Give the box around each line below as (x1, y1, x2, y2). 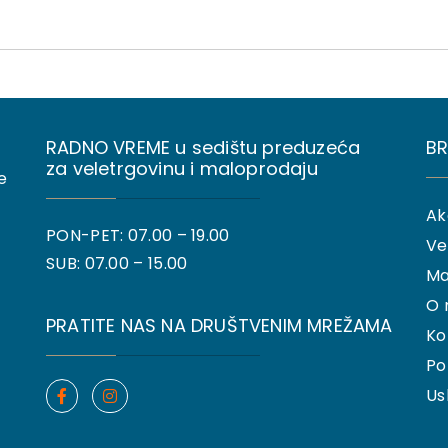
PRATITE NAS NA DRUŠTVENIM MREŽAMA (46, 313, 393, 339)
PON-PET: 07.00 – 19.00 (46, 224, 230, 248)
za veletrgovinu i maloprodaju (46, 156, 318, 182)
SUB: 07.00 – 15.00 (46, 252, 188, 276)
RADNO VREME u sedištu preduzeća (46, 135, 361, 161)
